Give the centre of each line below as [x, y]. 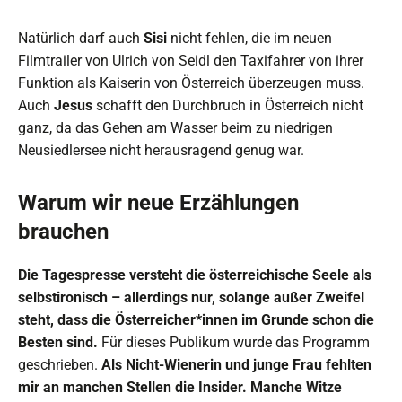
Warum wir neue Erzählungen [158, 203]
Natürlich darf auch [81, 39]
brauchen [63, 232]
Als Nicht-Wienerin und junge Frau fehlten [236, 365]
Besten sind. [58, 343]
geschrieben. [60, 365]
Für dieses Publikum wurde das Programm [234, 343]
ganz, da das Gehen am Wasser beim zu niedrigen [175, 128]
